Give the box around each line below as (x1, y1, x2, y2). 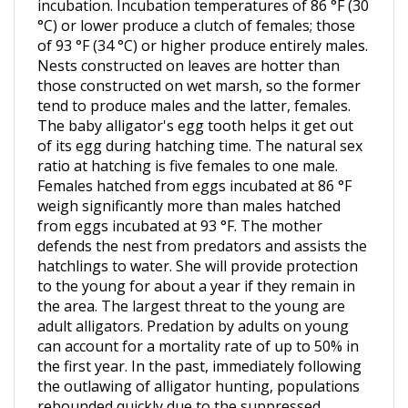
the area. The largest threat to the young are (37, 273, 345, 293)
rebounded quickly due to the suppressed (37, 373, 321, 393)
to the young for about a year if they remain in (37, 253, 355, 273)
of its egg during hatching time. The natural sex (37, 113, 362, 133)
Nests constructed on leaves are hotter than (37, 33, 340, 53)
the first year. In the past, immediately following (37, 333, 362, 353)
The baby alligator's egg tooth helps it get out (37, 93, 353, 113)
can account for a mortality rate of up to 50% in (37, 313, 359, 333)
